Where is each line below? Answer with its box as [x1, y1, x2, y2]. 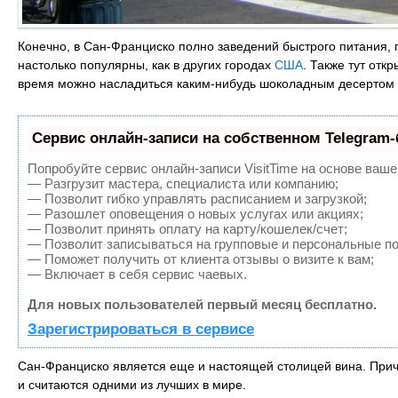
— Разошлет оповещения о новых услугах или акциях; [28, 205, 363, 221]
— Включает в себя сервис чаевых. [28, 266, 247, 282]
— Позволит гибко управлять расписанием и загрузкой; [28, 190, 367, 206]
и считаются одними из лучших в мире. [18, 377, 246, 392]
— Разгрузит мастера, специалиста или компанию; [28, 175, 338, 191]
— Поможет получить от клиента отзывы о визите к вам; [28, 251, 374, 267]
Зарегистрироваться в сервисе [28, 320, 254, 338]
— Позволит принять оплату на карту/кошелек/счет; [28, 220, 347, 236]
